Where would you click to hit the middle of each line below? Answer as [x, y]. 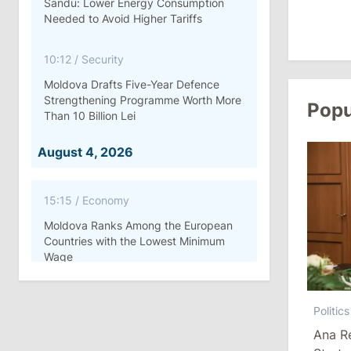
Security [103, 59]
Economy [106, 200]
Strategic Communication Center [127, 338]
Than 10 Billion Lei [90, 116]
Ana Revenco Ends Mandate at [123, 322]
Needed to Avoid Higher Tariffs [123, 18]
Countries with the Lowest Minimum [134, 241]
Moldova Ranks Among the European [138, 225]
